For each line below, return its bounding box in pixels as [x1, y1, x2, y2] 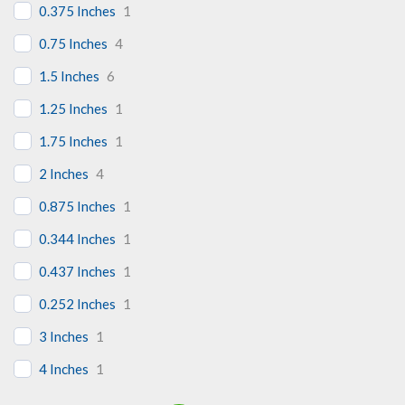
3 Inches [39, 327, 89, 344]
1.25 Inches [39, 99, 108, 117]
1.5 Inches [39, 67, 99, 84]
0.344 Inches [39, 230, 116, 247]
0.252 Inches [39, 295, 116, 312]
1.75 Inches [39, 132, 108, 149]
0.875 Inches [39, 197, 116, 214]
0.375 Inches [39, 2, 116, 19]
